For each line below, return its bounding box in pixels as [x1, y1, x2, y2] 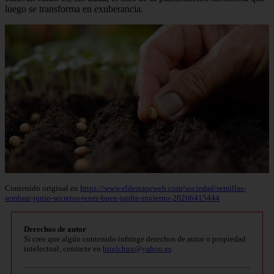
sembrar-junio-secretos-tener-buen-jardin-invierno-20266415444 [5, 193, 220, 203]
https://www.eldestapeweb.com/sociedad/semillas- [80, 183, 246, 193]
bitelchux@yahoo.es [103, 243, 171, 253]
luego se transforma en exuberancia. [5, 3, 143, 14]
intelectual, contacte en [24, 243, 103, 253]
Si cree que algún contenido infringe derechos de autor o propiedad [24, 234, 246, 243]
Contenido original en [5, 183, 80, 193]
